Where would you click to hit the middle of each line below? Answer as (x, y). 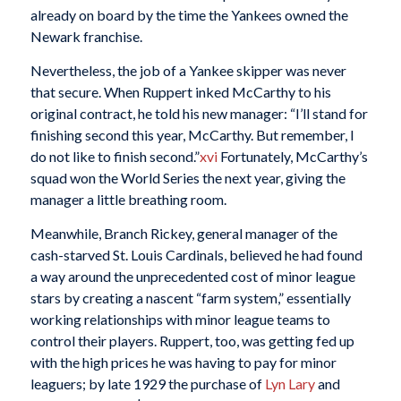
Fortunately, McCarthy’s (292, 156)
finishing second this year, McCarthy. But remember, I (192, 135)
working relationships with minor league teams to (180, 319)
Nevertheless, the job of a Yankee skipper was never (188, 70)
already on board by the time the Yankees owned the (189, 15)
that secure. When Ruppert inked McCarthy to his (180, 92)
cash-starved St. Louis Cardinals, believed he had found (196, 254)
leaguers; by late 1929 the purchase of (147, 383)
